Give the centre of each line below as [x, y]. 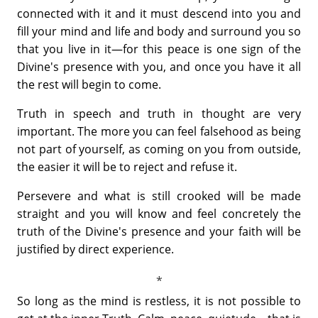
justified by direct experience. [95, 249]
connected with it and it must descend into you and [159, 13]
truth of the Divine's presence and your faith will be [159, 231]
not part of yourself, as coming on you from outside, [159, 149]
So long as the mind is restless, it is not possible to [159, 301]
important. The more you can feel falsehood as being [159, 131]
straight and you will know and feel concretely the [159, 213]
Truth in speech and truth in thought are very [159, 113]
